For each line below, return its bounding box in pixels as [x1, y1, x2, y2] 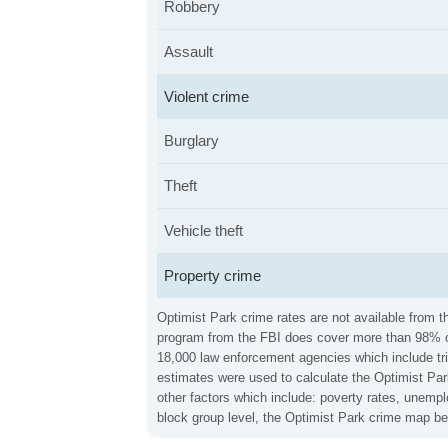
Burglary [164, 132, 219, 149]
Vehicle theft [164, 222, 243, 239]
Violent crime [164, 88, 249, 105]
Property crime [164, 267, 261, 284]
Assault [164, 43, 213, 60]
